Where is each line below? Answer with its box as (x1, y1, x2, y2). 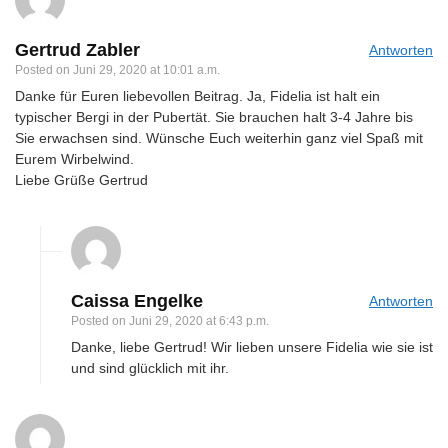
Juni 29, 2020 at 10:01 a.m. (73, 62, 220, 77)
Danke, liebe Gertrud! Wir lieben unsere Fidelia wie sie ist (71, 338, 433, 355)
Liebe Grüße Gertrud (15, 171, 148, 188)
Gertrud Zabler (15, 39, 140, 60)
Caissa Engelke (71, 290, 203, 311)
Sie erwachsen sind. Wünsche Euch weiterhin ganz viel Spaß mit (15, 129, 423, 146)
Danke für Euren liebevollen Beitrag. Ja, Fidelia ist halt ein (15, 87, 380, 104)
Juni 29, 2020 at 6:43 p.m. (129, 313, 269, 328)
